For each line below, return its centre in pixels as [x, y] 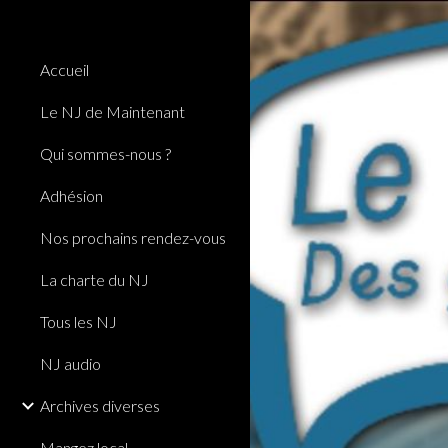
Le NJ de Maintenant [112, 111]
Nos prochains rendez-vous [133, 237]
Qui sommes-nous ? [105, 153]
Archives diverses [100, 405]
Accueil [64, 69]
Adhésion [71, 195]
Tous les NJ [78, 321]
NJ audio [70, 363]
